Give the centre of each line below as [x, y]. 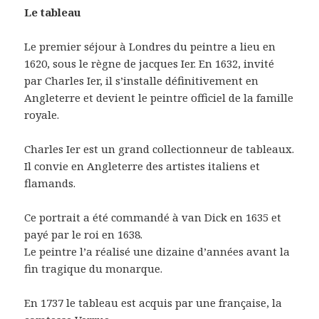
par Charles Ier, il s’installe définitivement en [142, 81]
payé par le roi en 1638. [84, 235]
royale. [42, 115]
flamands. [50, 183]
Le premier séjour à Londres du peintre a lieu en [150, 47]
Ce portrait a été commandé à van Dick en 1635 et [153, 218]
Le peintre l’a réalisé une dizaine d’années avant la [157, 252]
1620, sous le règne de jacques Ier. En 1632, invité [150, 64]
